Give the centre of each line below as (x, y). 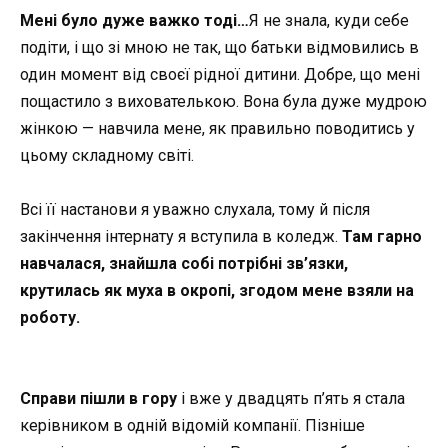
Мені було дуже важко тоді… (134, 20)
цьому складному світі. (107, 155)
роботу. (50, 317)
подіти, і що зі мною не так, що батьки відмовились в (219, 47)
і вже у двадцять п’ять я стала (291, 399)
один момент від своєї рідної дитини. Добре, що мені (220, 74)
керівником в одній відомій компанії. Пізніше (192, 426)
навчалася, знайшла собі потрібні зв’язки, (184, 263)
